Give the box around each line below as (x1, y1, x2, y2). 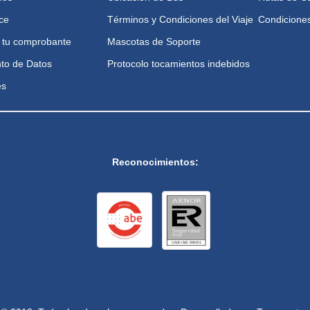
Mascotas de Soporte (107, 35, 201, 47)
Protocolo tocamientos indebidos (107, 57, 250, 69)
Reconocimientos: (111, 156, 199, 167)
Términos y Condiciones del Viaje (107, 13, 254, 25)
